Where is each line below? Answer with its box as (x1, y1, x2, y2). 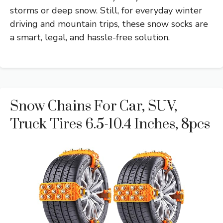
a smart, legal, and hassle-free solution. (10, 31, 170, 44)
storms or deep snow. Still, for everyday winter (10, 4, 202, 17)
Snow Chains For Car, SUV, (10, 98, 177, 115)
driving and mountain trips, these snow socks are (10, 18, 208, 30)
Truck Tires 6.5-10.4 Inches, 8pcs (10, 115, 210, 133)
